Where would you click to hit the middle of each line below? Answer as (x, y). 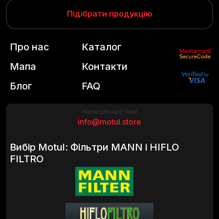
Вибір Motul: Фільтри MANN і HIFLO (94, 147)
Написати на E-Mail (109, 112)
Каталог (102, 47)
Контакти (105, 66)
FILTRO (27, 159)
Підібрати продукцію (109, 14)
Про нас (30, 47)
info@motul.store (109, 122)
